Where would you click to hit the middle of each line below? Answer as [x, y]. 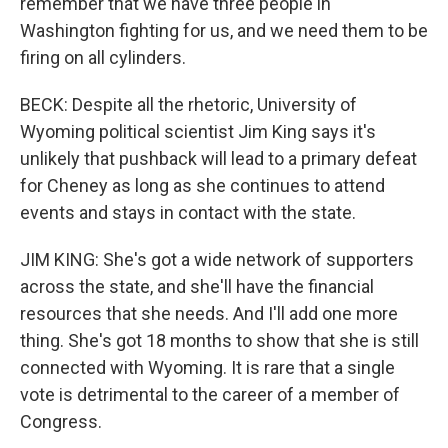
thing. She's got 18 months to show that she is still [219, 340]
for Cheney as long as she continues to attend [202, 185]
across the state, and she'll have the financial [197, 286]
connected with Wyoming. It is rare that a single [207, 367]
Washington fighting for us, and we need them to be [224, 30]
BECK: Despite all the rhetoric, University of [188, 104]
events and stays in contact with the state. [188, 212]
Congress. [61, 421]
